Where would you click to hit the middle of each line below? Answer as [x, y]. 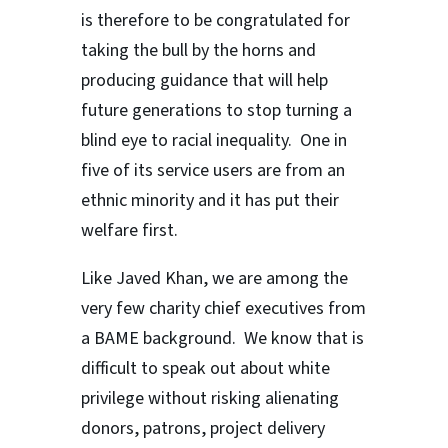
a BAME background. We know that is [222, 339]
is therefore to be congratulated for [215, 21]
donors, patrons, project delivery [202, 429]
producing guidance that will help [204, 81]
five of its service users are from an [212, 171]
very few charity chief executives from [223, 309]
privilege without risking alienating [209, 399]
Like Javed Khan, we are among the [214, 279]
